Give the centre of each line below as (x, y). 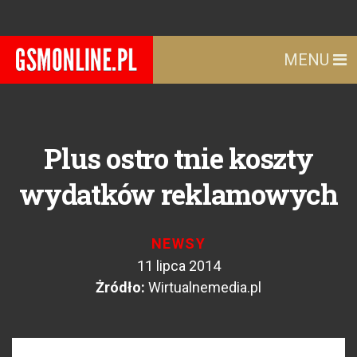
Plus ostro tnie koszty (178, 158)
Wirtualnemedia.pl (205, 287)
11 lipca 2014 (178, 266)
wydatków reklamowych (178, 194)
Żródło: (120, 287)
